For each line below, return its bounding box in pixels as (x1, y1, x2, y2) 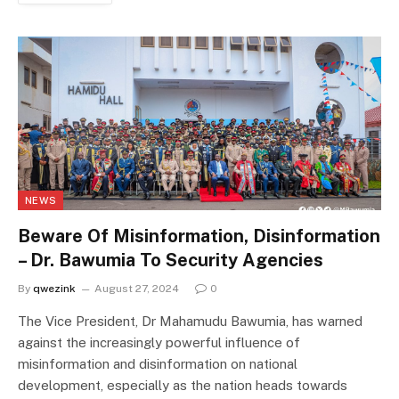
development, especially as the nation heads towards (18, 377, 347, 393)
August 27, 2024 (94, 281, 179, 295)
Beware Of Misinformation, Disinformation (18, 224, 380, 247)
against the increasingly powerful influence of (18, 334, 300, 350)
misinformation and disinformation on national (18, 355, 297, 371)
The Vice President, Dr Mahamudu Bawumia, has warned (18, 313, 362, 329)
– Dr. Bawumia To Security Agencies (18, 248, 323, 271)
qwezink (33, 281, 76, 295)
